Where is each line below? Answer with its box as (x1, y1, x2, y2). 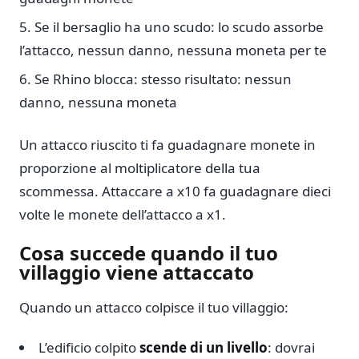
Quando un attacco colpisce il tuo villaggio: (19, 297, 288, 317)
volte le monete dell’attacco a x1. (19, 205, 226, 224)
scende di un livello (139, 338, 268, 357)
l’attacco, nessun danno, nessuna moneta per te (19, 41, 327, 60)
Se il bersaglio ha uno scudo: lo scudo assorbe (34, 18, 324, 37)
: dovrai (268, 338, 315, 357)
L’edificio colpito (38, 338, 139, 357)
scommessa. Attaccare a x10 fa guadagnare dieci (19, 182, 331, 201)
